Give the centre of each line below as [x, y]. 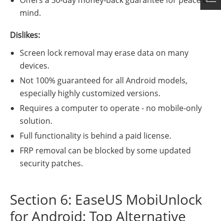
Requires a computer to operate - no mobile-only [111, 108]
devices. [35, 66]
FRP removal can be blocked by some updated [105, 151]
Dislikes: [25, 35]
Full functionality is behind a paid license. [95, 136]
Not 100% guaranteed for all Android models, [104, 81]
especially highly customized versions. [90, 93]
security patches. [51, 164]
